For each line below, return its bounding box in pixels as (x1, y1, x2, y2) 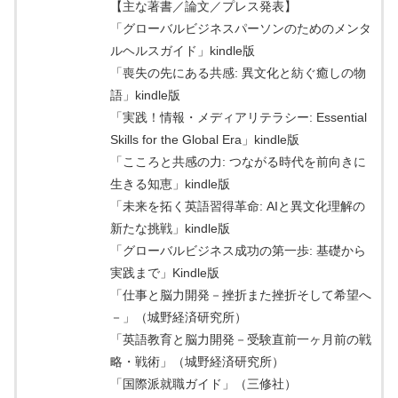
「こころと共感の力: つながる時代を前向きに (110, 155, 366, 170)
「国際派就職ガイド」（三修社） (110, 377, 297, 392)
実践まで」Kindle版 (110, 266, 219, 281)
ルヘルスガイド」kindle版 (110, 44, 255, 59)
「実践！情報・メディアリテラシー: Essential (110, 110, 367, 125)
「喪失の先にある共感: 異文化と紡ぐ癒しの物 (110, 66, 366, 81)
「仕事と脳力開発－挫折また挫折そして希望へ (110, 288, 371, 303)
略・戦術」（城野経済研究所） (110, 354, 284, 370)
